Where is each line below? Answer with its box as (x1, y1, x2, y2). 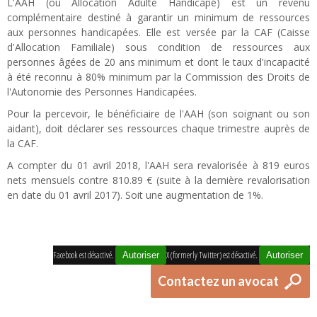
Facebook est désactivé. (53, 249, 115, 261)
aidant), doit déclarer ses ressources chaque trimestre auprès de (7, 122, 310, 135)
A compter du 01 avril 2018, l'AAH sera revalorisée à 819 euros (7, 158, 310, 172)
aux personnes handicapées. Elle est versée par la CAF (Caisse (7, 25, 310, 39)
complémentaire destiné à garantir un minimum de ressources (7, 11, 310, 24)
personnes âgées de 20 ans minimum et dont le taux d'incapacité (7, 55, 310, 69)
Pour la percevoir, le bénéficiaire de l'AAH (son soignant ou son (7, 107, 310, 120)
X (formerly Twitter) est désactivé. (166, 249, 259, 261)
